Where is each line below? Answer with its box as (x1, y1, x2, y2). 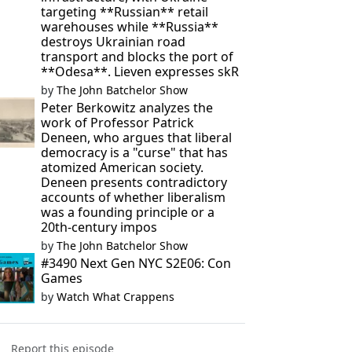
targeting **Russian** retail (40, 3, 208, 20)
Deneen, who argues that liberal (40, 129, 232, 146)
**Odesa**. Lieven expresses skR (40, 63, 239, 80)
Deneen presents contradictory (40, 174, 227, 191)
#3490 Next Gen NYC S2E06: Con (40, 255, 231, 272)
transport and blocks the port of (40, 48, 233, 65)
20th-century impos (40, 218, 157, 236)
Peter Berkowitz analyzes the (40, 99, 213, 116)
